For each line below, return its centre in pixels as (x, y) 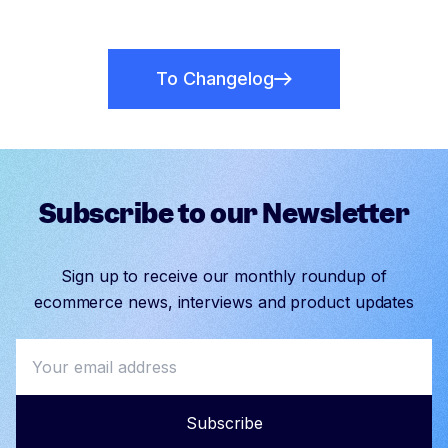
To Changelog (215, 78)
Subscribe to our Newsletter (224, 213)
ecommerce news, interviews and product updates (224, 302)
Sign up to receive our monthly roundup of (224, 276)
